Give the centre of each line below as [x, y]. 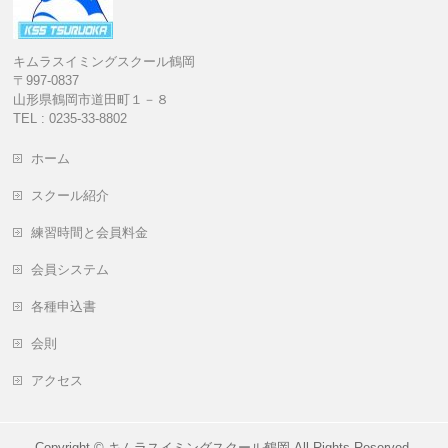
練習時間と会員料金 [90, 232]
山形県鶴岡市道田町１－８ [91, 99]
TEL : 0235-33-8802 [70, 118]
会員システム [70, 269]
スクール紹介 [70, 195]
